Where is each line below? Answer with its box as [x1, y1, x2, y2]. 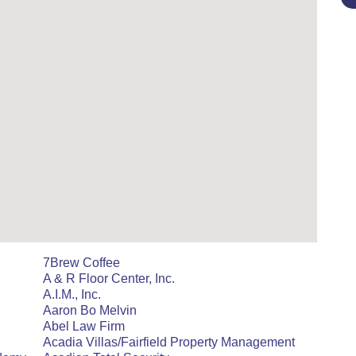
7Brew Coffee [43, 256, 120, 269]
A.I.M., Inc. [43, 288, 101, 301]
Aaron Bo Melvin [43, 304, 137, 317]
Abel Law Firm [43, 319, 125, 333]
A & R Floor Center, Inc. [43, 272, 175, 285]
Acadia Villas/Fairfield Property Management [43, 335, 295, 349]
